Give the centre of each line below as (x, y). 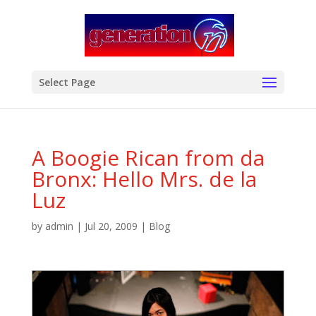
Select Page (67, 82)
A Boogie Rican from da (148, 158)
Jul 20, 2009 (111, 226)
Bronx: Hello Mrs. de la (144, 179)
